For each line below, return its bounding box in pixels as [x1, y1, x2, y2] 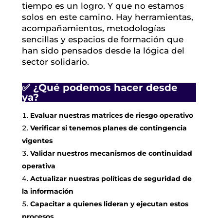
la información [21, 186, 73, 196]
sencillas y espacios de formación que [21, 34, 183, 44]
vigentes [21, 136, 53, 145]
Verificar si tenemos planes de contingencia [30, 123, 187, 132]
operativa [21, 161, 55, 170]
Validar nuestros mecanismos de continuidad [30, 148, 192, 158]
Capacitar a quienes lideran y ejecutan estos [30, 199, 188, 208]
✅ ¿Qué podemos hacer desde [21, 81, 178, 93]
